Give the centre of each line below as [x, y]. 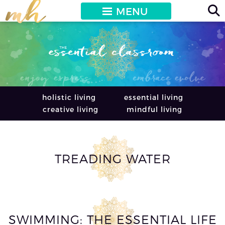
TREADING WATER [113, 158]
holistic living [69, 97]
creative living [71, 109]
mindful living [154, 109]
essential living [153, 97]
